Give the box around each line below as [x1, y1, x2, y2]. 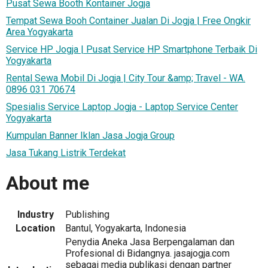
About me [6, 171, 89, 194]
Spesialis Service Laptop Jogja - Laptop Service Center [6, 101, 238, 113]
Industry [17, 209, 54, 221]
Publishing [65, 209, 109, 221]
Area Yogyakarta [6, 26, 73, 38]
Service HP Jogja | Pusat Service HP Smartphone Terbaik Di [6, 44, 257, 56]
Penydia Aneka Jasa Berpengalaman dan [65, 236, 234, 248]
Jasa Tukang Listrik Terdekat [6, 147, 126, 159]
